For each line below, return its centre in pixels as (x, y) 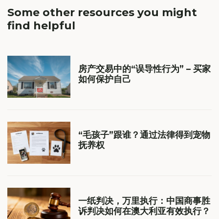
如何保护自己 (104, 79)
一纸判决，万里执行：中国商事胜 (144, 201)
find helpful (41, 26)
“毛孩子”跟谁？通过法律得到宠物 (144, 135)
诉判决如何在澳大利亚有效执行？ (144, 211)
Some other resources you (85, 13)
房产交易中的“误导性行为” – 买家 (144, 69)
